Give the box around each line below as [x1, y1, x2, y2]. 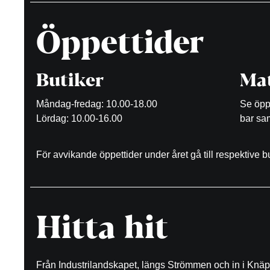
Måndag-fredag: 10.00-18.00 [36, 99, 157, 109]
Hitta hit [36, 215, 168, 246]
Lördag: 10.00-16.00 [36, 113, 122, 124]
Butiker [36, 73, 104, 91]
